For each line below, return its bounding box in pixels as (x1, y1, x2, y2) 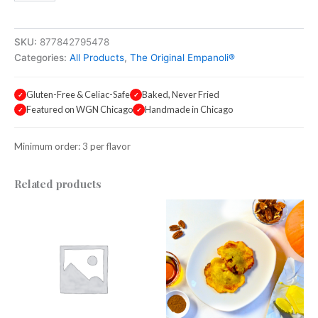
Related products (14, 176, 102, 191)
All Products (70, 51, 124, 63)
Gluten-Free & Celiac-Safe (26, 88, 130, 100)
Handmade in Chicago (145, 103, 233, 115)
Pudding (13, 1, 50, 14)
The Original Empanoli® (130, 51, 235, 63)
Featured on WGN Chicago (26, 103, 133, 115)
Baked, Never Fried (142, 88, 219, 100)
